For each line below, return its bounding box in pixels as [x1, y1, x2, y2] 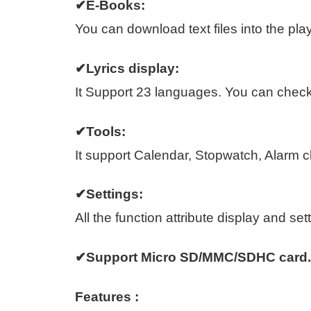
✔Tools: [75, 124, 126, 139]
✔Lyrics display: [75, 60, 179, 76]
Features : [75, 289, 139, 304]
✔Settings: [75, 187, 143, 202]
